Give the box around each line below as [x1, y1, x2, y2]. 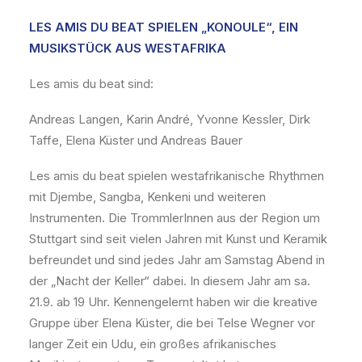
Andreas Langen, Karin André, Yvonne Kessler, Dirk [29, 112, 310, 127]
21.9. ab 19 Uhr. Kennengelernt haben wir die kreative [29, 294, 318, 309]
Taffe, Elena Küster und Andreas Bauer [29, 133, 242, 148]
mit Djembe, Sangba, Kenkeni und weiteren [29, 189, 266, 204]
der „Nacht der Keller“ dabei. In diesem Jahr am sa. [29, 273, 310, 288]
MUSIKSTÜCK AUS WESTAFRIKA [29, 40, 226, 56]
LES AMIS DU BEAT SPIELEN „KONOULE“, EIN [29, 19, 298, 35]
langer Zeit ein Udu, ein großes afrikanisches [29, 336, 276, 351]
